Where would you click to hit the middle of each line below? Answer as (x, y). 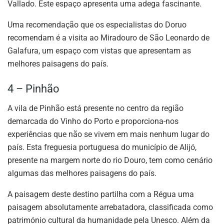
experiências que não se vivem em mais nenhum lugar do (108, 134)
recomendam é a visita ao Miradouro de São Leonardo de (108, 38)
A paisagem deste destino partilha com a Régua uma (101, 194)
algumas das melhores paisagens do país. (82, 173)
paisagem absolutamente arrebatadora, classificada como (110, 207)
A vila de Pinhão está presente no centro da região (95, 108)
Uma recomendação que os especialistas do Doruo (97, 25)
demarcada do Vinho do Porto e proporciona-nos (93, 121)
